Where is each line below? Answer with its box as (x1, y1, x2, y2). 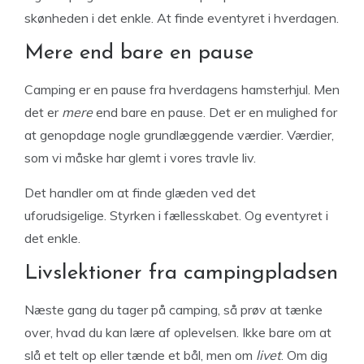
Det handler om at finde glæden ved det (24, 184, 256, 201)
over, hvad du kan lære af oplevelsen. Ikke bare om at (24, 324, 331, 340)
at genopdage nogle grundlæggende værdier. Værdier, (24, 127, 334, 143)
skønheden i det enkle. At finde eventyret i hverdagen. (24, 10, 339, 26)
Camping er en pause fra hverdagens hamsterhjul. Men (24, 81, 340, 97)
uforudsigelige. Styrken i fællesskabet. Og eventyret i (24, 207, 328, 223)
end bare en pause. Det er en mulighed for (93, 104, 337, 120)
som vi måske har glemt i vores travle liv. (24, 149, 256, 166)
